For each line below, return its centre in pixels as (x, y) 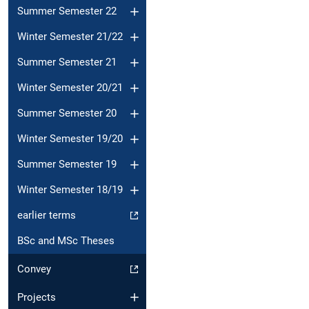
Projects (37, 297)
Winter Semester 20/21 (70, 88)
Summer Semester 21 (67, 62)
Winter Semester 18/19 (70, 190)
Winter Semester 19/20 (70, 139)
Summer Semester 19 (67, 165)
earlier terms (47, 216)
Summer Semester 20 (67, 113)
